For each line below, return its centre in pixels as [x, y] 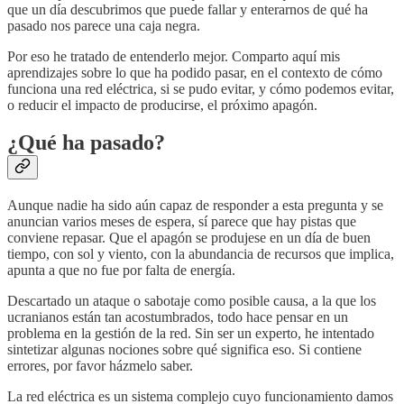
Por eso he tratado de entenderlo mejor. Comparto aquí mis [174, 56]
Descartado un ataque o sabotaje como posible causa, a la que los [192, 301]
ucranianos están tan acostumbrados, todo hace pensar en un [178, 317]
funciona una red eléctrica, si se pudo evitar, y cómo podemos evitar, [201, 88]
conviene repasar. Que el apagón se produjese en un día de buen [189, 238]
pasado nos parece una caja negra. [104, 25]
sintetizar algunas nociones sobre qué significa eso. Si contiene [184, 350]
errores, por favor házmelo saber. [100, 366]
